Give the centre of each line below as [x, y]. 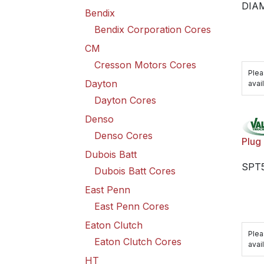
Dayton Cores [125, 100]
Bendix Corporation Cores [153, 29]
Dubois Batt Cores [135, 171]
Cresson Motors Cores [145, 65]
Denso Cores [123, 136]
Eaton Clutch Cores [138, 242]
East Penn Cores [132, 206]
